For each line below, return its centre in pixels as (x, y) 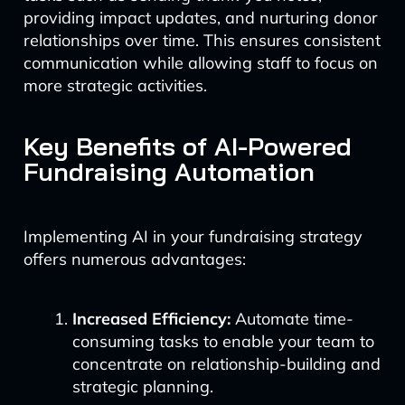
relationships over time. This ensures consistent (202, 40)
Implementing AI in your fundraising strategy (193, 236)
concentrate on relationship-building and (226, 364)
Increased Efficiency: (151, 319)
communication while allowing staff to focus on (200, 63)
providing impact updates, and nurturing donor (200, 18)
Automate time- (292, 319)
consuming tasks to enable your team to (223, 341)
